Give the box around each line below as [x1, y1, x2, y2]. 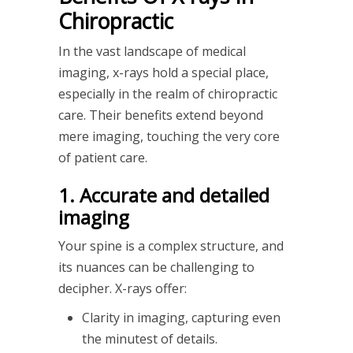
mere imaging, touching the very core [58, 127, 280, 145]
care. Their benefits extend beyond [58, 106, 263, 124]
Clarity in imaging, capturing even [82, 308, 281, 326]
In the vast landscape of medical [58, 42, 246, 60]
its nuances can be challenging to [58, 258, 255, 276]
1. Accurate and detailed [58, 181, 269, 208]
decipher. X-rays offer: [58, 279, 187, 297]
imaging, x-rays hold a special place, [58, 63, 269, 81]
